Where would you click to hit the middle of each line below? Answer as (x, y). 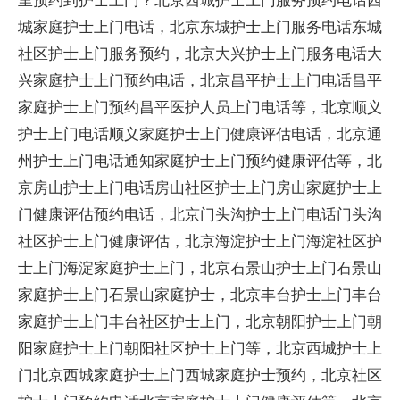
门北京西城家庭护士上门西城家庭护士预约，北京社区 (200, 375)
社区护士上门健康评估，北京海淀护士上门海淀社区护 (200, 241)
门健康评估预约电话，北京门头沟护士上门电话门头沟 (200, 214)
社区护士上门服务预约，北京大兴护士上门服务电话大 (200, 53)
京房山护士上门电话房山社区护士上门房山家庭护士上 (200, 187)
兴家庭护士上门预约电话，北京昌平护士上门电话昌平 (200, 80)
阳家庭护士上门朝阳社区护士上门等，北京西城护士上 (200, 348)
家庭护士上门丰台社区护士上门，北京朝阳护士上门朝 (200, 321)
